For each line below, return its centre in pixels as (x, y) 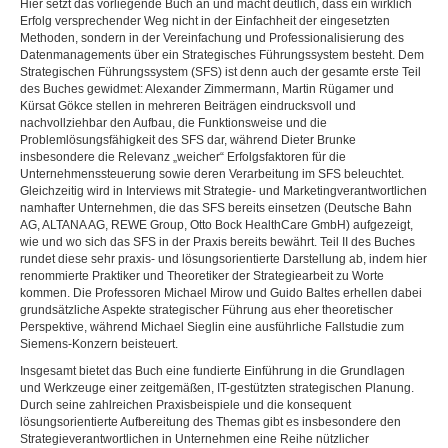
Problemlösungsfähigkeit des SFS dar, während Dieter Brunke (188, 140)
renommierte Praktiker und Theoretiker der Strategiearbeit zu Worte (202, 276)
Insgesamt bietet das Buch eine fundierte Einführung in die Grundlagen (212, 371)
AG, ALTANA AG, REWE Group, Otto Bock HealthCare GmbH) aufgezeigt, (216, 225)
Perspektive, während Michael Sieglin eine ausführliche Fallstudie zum (212, 327)
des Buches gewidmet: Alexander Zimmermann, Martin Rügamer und (207, 89)
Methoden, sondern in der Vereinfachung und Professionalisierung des (212, 38)
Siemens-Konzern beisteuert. (99, 344)
